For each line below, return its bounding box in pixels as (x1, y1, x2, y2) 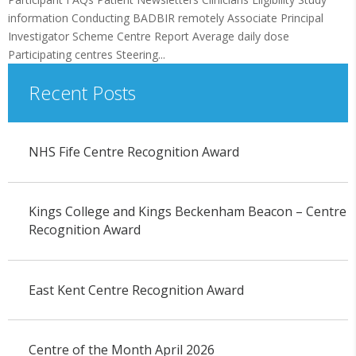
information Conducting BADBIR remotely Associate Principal (8, 10, 323, 25)
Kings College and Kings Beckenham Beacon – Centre (28, 203, 346, 221)
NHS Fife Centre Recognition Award (28, 143, 239, 161)
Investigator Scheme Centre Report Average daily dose (8, 29, 289, 44)
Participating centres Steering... (8, 47, 165, 62)
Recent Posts (28, 79, 136, 106)
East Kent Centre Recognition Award (28, 281, 244, 299)
